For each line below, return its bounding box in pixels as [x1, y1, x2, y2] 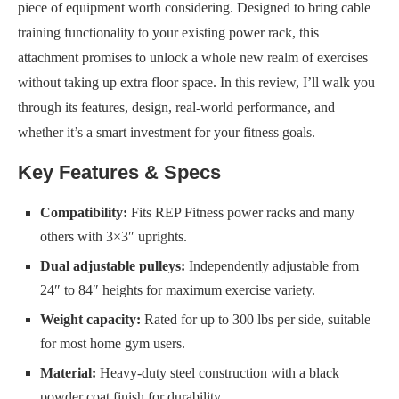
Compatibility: [40, 205, 127, 220]
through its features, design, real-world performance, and [18, 100, 335, 115]
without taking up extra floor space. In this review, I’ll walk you [18, 75, 375, 90]
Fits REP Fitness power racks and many [127, 205, 354, 220]
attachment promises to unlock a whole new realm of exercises [18, 50, 368, 65]
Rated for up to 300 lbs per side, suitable [141, 312, 370, 327]
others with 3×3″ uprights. [40, 229, 187, 244]
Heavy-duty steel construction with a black [96, 365, 339, 380]
